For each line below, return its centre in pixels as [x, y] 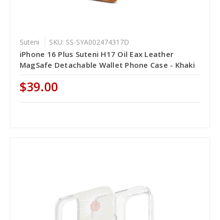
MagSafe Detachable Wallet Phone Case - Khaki [107, 65]
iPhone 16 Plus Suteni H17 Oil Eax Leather [96, 54]
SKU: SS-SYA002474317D [89, 42]
